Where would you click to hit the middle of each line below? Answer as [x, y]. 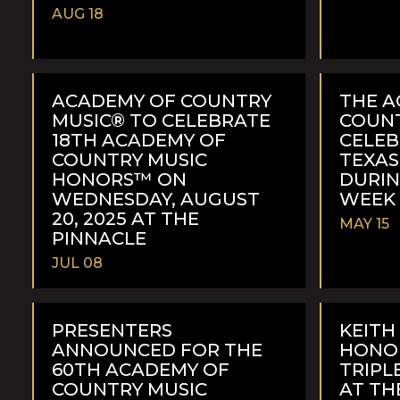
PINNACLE [99, 238]
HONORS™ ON [119, 179]
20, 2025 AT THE [125, 218]
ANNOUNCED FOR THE [157, 350]
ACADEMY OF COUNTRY [162, 100]
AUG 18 [78, 13]
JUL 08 [77, 262]
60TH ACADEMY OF [141, 369]
